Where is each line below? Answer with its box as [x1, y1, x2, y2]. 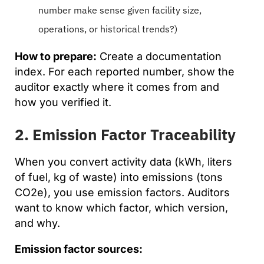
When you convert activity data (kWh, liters [15, 155, 232, 168]
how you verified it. [15, 95, 111, 108]
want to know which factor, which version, [15, 201, 228, 214]
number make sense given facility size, [38, 4, 202, 16]
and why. [15, 216, 60, 229]
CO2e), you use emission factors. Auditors [15, 186, 230, 199]
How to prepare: [15, 49, 97, 62]
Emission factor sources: [15, 242, 143, 255]
